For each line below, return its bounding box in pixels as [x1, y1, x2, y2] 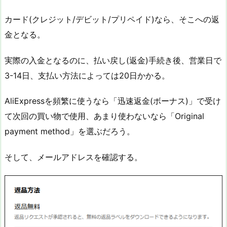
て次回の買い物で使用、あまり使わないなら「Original [5, 111, 204, 122]
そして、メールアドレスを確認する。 [5, 152, 142, 163]
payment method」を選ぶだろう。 [5, 126, 135, 137]
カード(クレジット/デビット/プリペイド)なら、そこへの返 [5, 14, 219, 24]
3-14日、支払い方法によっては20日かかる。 [5, 70, 170, 81]
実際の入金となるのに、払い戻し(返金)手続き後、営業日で [5, 55, 221, 65]
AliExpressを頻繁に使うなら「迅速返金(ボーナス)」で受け [5, 96, 221, 106]
